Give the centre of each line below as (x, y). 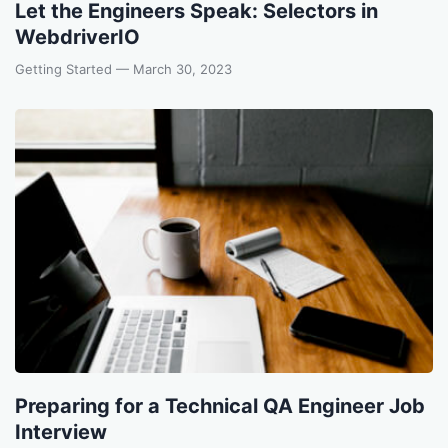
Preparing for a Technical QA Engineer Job (220, 405)
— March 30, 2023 (174, 69)
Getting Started (65, 69)
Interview (61, 431)
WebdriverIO (77, 37)
